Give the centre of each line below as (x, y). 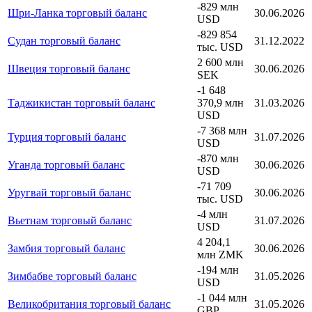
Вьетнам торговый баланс (70, 220)
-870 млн (218, 158)
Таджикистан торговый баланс (81, 102)
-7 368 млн (222, 130)
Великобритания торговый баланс (89, 304)
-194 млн (218, 270)
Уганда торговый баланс (66, 164)
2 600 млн (220, 62)
